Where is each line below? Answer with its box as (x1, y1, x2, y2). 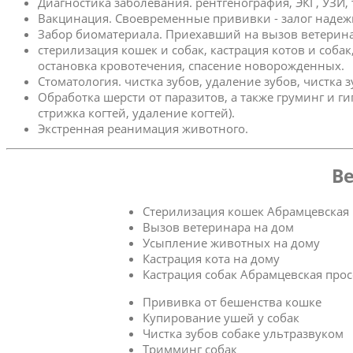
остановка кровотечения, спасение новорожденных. (38, 57, 344, 73)
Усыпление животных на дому (142, 234, 320, 251)
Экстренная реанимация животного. (38, 120, 248, 136)
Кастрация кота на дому (142, 250, 280, 266)
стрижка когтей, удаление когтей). (38, 104, 235, 121)
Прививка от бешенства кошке (142, 293, 321, 310)
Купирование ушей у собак (142, 309, 299, 325)
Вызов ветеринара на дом (142, 218, 294, 235)
